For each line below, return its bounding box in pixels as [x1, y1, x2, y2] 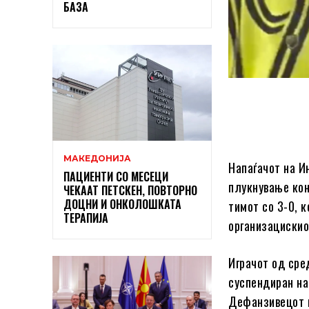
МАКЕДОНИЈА [63, 153, 131, 164]
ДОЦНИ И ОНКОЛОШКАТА [63, 196, 181, 213]
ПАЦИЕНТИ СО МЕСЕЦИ [63, 168, 168, 186]
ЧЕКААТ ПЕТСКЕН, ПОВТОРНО [63, 182, 197, 199]
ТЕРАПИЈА [63, 210, 108, 227]
